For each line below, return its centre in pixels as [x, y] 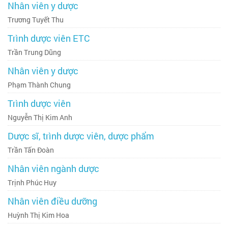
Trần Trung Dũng [34, 52]
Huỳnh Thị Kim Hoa [38, 215]
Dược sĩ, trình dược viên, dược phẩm [81, 136]
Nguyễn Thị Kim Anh [40, 117]
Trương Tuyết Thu [36, 20]
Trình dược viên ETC [49, 38]
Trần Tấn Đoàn [31, 150]
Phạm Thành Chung [39, 85]
